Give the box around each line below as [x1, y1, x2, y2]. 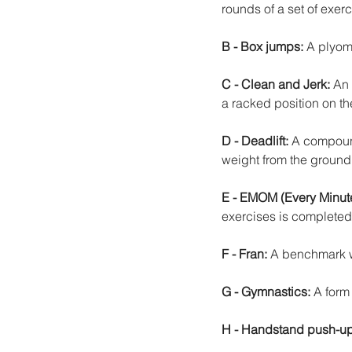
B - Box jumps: [222, 38, 306, 54]
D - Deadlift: [222, 132, 288, 148]
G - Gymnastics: [222, 283, 310, 299]
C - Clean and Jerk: [222, 75, 330, 92]
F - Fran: [222, 245, 267, 262]
